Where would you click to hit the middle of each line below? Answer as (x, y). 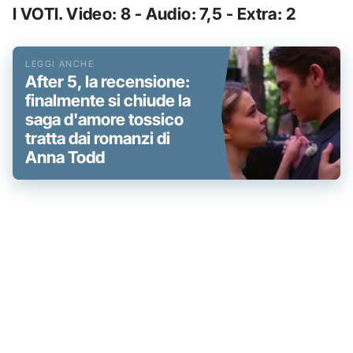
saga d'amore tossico (104, 119)
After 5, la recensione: (108, 81)
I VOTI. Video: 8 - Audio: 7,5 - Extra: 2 (154, 13)
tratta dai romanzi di (98, 138)
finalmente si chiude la (108, 100)
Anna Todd (65, 157)
